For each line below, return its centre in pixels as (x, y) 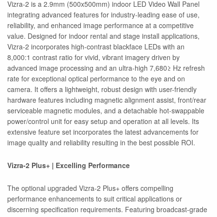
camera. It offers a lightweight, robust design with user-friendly (102, 89)
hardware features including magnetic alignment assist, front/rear (107, 100)
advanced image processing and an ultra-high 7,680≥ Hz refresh (106, 68)
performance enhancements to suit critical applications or (95, 198)
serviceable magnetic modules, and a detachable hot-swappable (106, 111)
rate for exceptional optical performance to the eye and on (96, 79)
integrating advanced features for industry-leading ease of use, (104, 15)
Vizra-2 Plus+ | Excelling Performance (69, 165)
